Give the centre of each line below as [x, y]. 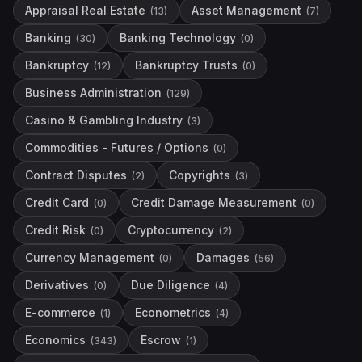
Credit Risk [55, 230]
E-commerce [60, 312]
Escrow [161, 340]
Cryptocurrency [171, 230]
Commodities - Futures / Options [117, 147]
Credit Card [57, 202]
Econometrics [173, 312]
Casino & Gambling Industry [104, 120]
